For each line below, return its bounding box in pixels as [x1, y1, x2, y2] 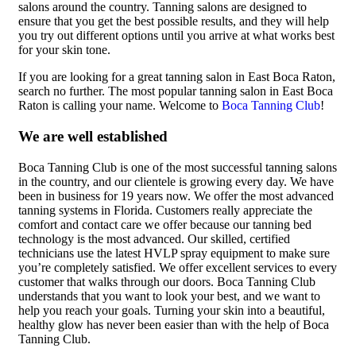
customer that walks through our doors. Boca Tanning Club [18, 274, 315, 288]
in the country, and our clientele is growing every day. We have [18, 174, 334, 188]
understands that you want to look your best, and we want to [18, 288, 320, 303]
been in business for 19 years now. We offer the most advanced [18, 188, 334, 203]
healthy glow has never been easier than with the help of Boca [18, 317, 329, 331]
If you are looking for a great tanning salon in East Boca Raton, [18, 70, 335, 84]
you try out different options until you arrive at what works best [18, 29, 335, 43]
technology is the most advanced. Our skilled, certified [18, 231, 290, 246]
